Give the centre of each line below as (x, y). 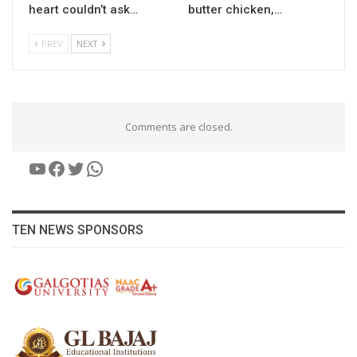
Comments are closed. (178, 126)
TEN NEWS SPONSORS (78, 229)
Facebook (88, 167)
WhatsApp (130, 167)
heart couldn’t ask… (83, 9)
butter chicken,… (235, 9)
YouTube (67, 167)
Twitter (98, 167)
